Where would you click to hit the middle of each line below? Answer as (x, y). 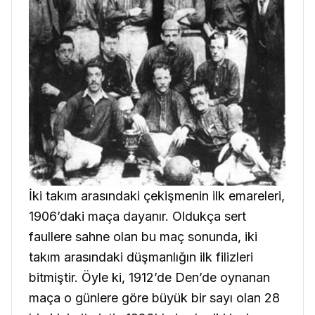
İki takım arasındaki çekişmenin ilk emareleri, (157, 195)
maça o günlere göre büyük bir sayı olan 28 (154, 297)
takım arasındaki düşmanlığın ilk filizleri (141, 257)
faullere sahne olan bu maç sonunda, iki (143, 236)
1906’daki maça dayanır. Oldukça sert (137, 216)
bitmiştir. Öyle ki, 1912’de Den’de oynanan (149, 277)
